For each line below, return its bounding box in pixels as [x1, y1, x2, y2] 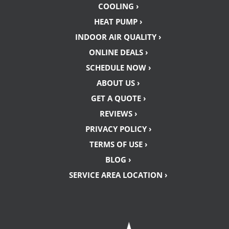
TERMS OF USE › [89, 139, 148, 150]
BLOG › [105, 154, 132, 165]
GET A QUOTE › [90, 93, 146, 104]
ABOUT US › [97, 78, 141, 88]
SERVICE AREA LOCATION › [69, 170, 168, 180]
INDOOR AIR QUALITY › [75, 32, 162, 42]
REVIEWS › [99, 108, 138, 119]
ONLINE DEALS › [88, 47, 148, 58]
